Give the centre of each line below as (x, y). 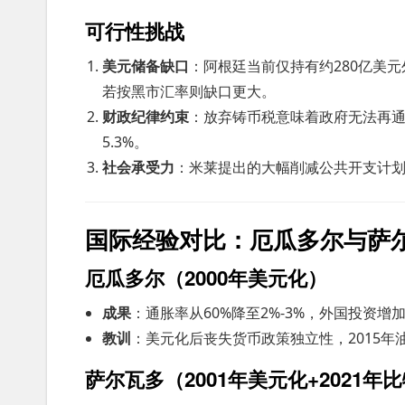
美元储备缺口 (146, 66)
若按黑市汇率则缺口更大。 (189, 91)
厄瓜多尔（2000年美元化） (206, 278)
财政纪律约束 (146, 117)
